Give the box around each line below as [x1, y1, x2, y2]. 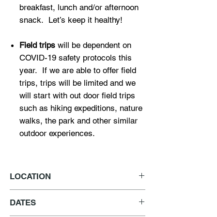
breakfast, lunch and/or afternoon [19, 2, 139, 12]
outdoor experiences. [19, 128, 95, 138]
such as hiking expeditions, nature [19, 103, 142, 113]
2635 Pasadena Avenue [10, 190, 94, 200]
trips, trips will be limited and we [19, 78, 136, 88]
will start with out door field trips [19, 91, 135, 100]
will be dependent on [55, 40, 131, 50]
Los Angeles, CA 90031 [10, 202, 94, 212]
